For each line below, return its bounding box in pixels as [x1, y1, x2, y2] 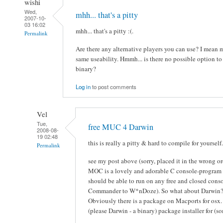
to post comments [91, 83, 136, 91]
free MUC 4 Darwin [88, 121, 153, 132]
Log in [76, 83, 91, 91]
